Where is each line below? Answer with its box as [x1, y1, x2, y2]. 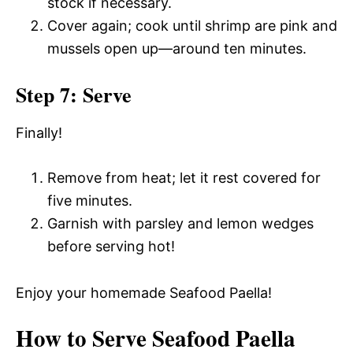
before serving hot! [47, 238, 175, 255]
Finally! [16, 124, 62, 141]
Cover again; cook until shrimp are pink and [47, 17, 337, 34]
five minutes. [47, 192, 132, 209]
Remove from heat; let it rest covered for [47, 169, 321, 186]
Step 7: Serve [16, 80, 132, 110]
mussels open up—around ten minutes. [47, 40, 307, 57]
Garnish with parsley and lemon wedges [47, 215, 314, 232]
